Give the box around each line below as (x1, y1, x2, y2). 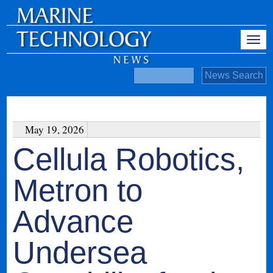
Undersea (13, 235, 147, 270)
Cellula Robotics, (13, 142, 245, 177)
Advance (13, 204, 134, 239)
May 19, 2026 (25, 122, 85, 136)
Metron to (13, 173, 143, 208)
